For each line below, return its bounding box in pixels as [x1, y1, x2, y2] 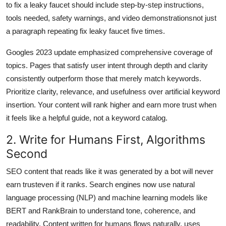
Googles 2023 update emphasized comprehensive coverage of [6, 47, 212, 56]
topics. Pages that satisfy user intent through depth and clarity [6, 61, 208, 70]
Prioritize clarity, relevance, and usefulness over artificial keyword [6, 87, 220, 96]
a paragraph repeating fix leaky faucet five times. [6, 26, 165, 35]
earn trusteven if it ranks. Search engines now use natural [6, 180, 195, 189]
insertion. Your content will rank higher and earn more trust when [6, 100, 216, 109]
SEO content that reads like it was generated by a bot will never [6, 166, 213, 176]
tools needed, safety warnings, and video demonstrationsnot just [6, 13, 216, 22]
